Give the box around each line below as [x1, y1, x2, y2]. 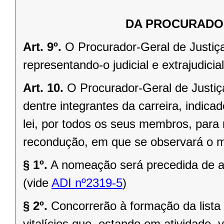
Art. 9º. [23, 39, 61, 53]
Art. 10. [23, 80, 63, 94]
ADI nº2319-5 [51, 175, 122, 189]
